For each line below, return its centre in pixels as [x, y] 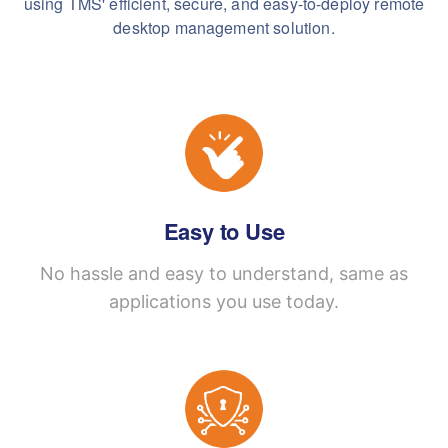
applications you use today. [224, 301]
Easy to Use [224, 230]
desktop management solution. [224, 27]
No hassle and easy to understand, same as [224, 273]
